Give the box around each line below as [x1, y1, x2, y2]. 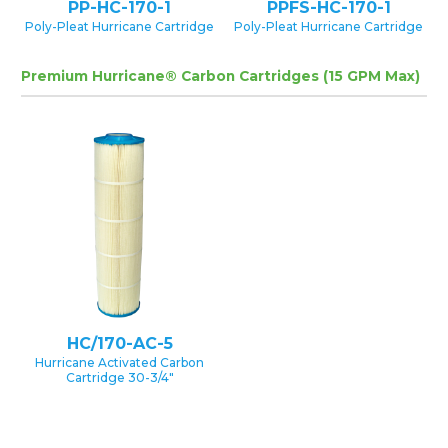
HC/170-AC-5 [66, 333, 173, 353]
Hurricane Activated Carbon [35, 354, 204, 370]
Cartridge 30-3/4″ [65, 369, 174, 385]
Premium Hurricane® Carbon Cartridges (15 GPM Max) [21, 67, 420, 84]
